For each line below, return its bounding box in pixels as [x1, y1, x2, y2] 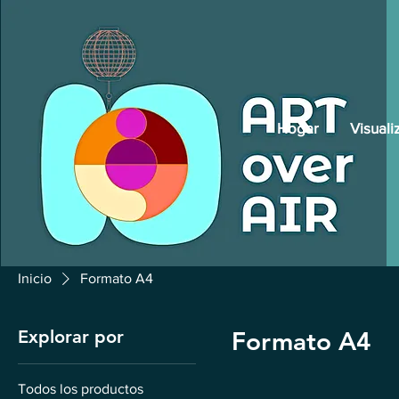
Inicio [18, 271, 52, 287]
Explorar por [18, 326, 124, 348]
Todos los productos [18, 381, 143, 397]
